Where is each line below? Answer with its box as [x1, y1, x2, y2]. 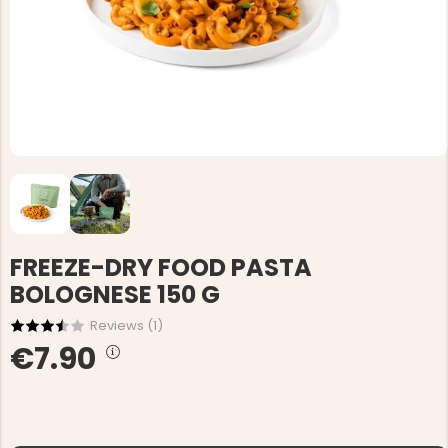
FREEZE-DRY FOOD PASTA [10, 251, 312, 284]
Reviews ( [90, 316, 153, 335]
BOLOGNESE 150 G [10, 278, 220, 311]
